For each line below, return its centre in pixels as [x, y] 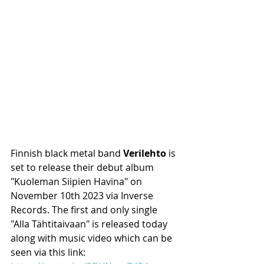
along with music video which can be [93, 238]
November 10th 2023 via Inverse [83, 196]
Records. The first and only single [85, 210]
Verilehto [145, 153]
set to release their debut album [83, 167]
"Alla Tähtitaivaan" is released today [90, 224]
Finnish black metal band [67, 153]
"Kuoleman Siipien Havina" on [77, 181]
